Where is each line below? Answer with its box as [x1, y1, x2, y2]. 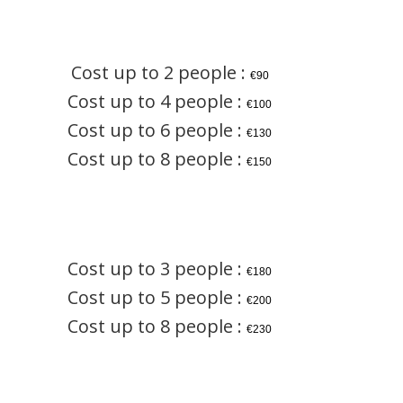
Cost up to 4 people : [67, 89, 247, 114]
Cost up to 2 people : [70, 60, 250, 85]
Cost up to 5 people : [67, 285, 247, 310]
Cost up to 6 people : [67, 118, 247, 143]
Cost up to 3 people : [67, 256, 247, 282]
